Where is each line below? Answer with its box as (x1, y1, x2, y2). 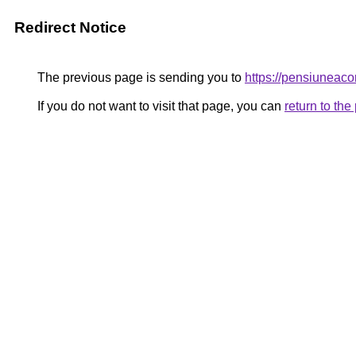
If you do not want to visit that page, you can (34, 99, 284, 113)
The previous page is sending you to (34, 71, 245, 84)
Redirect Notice (14, 19, 126, 36)
